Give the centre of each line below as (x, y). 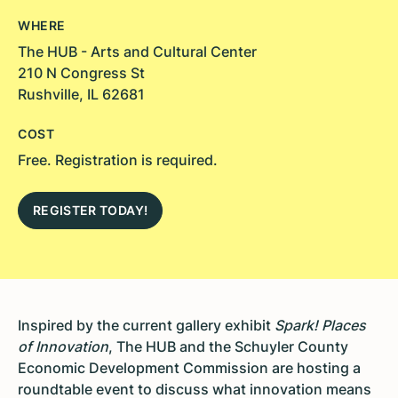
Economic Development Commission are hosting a (189, 368)
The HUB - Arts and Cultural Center (137, 52)
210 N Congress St (81, 73)
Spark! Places (320, 326)
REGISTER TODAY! (91, 211)
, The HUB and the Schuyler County (228, 347)
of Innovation (63, 347)
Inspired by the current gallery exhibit (146, 326)
